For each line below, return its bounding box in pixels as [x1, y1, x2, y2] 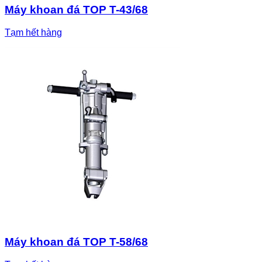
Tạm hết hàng [5, 27, 62, 37]
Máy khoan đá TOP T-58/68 [5, 236, 148, 249]
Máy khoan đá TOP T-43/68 [5, 3, 148, 16]
